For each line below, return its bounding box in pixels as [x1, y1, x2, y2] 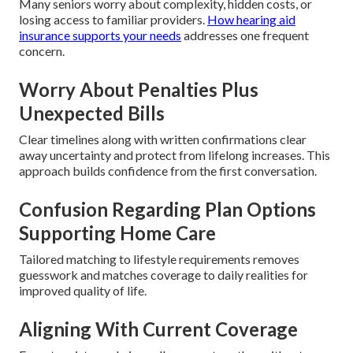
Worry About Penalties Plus [19, 78, 258, 102]
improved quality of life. [19, 283, 147, 299]
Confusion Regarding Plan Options [19, 198, 316, 221]
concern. [19, 43, 65, 59]
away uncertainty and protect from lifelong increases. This [19, 147, 330, 163]
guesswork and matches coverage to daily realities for [19, 267, 308, 283]
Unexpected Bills [19, 102, 165, 125]
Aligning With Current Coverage [19, 318, 298, 341]
